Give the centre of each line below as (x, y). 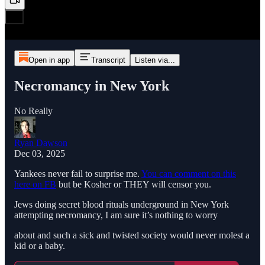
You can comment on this (189, 173)
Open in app (49, 60)
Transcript (108, 60)
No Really (33, 111)
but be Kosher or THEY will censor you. (134, 184)
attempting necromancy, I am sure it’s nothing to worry (116, 215)
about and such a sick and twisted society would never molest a (132, 235)
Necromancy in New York (92, 85)
